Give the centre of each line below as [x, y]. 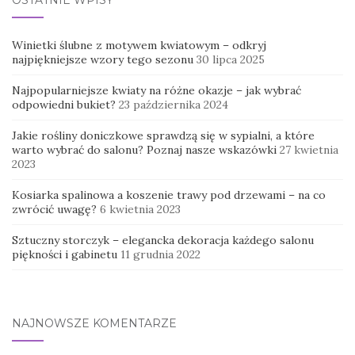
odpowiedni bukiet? [64, 104]
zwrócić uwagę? [54, 209]
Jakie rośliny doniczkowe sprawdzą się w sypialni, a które [163, 135]
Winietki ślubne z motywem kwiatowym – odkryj [139, 45]
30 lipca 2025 [231, 59]
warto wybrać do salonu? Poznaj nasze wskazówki [144, 149]
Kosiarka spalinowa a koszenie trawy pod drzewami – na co [169, 195]
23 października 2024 [174, 104]
